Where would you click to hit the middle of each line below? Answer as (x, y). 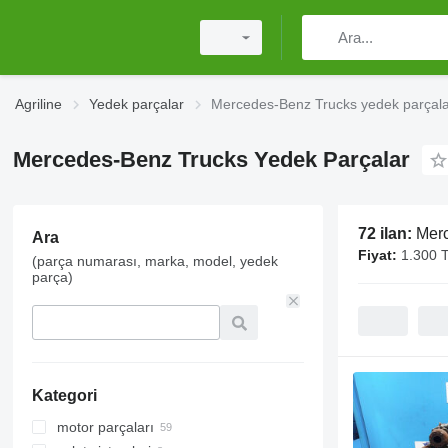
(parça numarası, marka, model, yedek (154, 261)
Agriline (38, 104)
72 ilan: (386, 233)
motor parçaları (105, 427)
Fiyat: (377, 255)
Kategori (64, 395)
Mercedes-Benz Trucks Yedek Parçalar (211, 159)
